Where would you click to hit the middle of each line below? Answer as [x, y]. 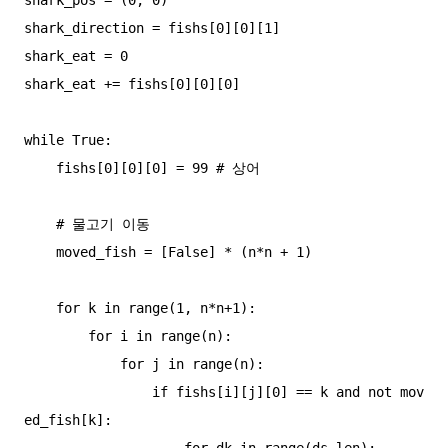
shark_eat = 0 [76, 55]
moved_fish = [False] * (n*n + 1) [40, 251]
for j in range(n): [72, 363]
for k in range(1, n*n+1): [40, 307]
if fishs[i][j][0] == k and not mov [88, 391]
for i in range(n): [56, 335]
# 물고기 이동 [40, 223]
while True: [68, 139]
